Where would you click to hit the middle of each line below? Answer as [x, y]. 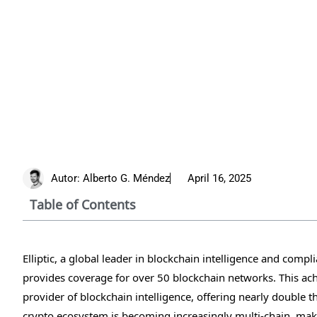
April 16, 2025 [219, 178]
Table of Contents [83, 204]
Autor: [67, 178]
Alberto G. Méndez [126, 178]
